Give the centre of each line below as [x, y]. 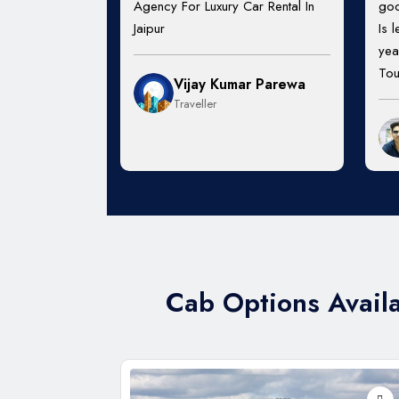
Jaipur [149, 28]
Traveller [195, 104]
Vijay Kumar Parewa [240, 84]
